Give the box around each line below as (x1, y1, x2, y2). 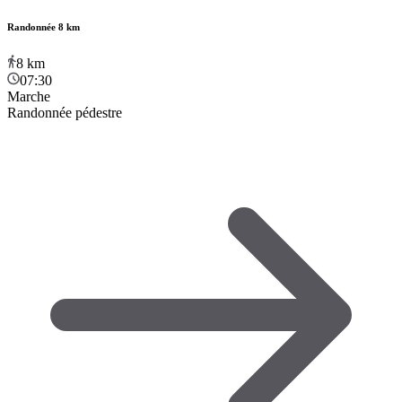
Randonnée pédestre (7, 104, 122, 120)
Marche (7, 88, 50, 104)
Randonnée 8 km (7, 21, 80, 32)
